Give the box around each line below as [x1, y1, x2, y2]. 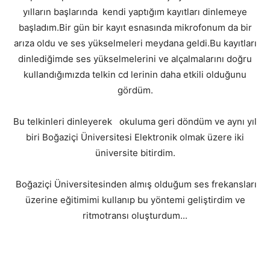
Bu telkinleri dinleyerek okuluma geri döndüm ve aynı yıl [13, 115, 257, 127]
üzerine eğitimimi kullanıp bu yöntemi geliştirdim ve [25, 193, 245, 206]
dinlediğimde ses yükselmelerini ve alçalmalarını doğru [18, 52, 252, 64]
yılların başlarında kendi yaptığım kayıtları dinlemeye [23, 5, 247, 17]
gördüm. [117, 84, 153, 96]
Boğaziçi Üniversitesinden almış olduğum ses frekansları [13, 178, 257, 190]
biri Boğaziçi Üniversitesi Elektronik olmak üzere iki [26, 131, 244, 143]
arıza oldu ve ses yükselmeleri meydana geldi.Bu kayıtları [13, 37, 257, 49]
